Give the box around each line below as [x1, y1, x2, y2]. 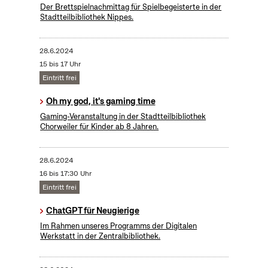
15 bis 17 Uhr [39, 59, 81, 69]
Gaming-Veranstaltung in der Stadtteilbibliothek [40, 111, 206, 122]
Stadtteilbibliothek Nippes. [40, 12, 134, 23]
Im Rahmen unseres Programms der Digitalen [40, 221, 197, 232]
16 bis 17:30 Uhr [39, 169, 92, 179]
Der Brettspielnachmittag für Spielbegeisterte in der [40, 2, 222, 13]
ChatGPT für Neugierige [46, 205, 139, 217]
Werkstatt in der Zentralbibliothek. [40, 231, 161, 242]
